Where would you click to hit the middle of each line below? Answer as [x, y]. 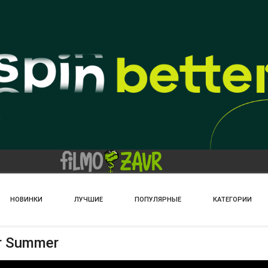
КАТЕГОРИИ [232, 200]
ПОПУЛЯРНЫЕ [158, 200]
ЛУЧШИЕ [89, 200]
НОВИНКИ [26, 200]
